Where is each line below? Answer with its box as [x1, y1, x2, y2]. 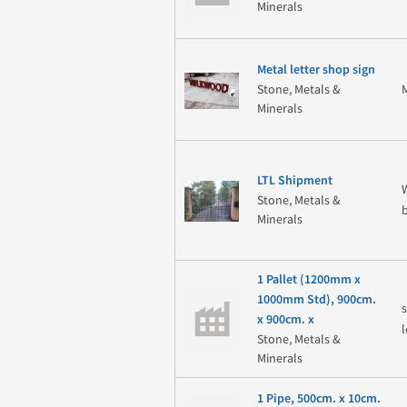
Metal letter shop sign [256, 63, 375, 78]
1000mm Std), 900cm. [256, 292, 376, 307]
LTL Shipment [256, 174, 333, 189]
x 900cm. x [256, 312, 314, 327]
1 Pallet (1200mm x [256, 272, 361, 287]
